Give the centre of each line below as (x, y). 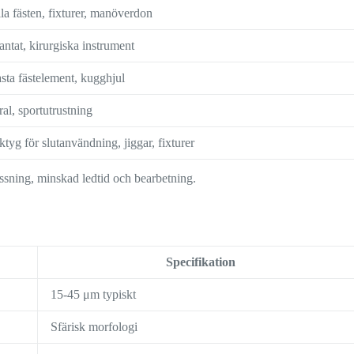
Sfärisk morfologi (94, 327)
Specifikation (201, 262)
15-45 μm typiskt (94, 295)
